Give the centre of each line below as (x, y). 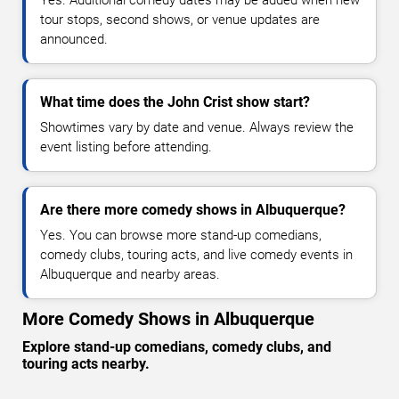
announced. (74, 39)
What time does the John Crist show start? (175, 102)
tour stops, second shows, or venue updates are (180, 19)
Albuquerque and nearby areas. (130, 274)
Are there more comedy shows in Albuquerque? (193, 209)
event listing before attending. (126, 147)
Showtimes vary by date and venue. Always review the (197, 127)
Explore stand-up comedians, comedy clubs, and (177, 346)
